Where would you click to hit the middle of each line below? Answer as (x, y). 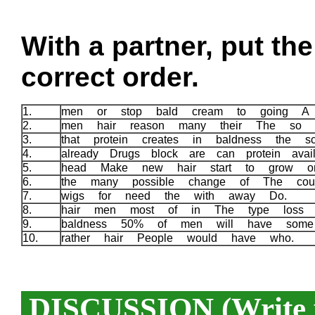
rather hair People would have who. (183, 238)
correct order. (110, 77)
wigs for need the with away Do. (180, 195)
